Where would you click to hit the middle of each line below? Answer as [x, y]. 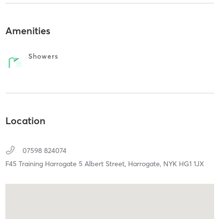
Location [25, 120]
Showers [43, 56]
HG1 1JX [191, 164]
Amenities [28, 31]
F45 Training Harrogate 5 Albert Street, [66, 164]
